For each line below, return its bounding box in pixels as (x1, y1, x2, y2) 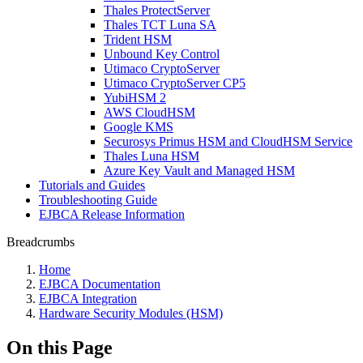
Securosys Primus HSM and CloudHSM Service (104, 135, 352, 148)
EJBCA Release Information (39, 207, 185, 221)
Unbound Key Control (104, 47, 220, 61)
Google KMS (104, 120, 173, 134)
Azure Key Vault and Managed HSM (104, 164, 295, 177)
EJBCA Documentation (39, 277, 160, 291)
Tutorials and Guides (39, 178, 145, 192)
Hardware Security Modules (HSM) (39, 306, 223, 320)
